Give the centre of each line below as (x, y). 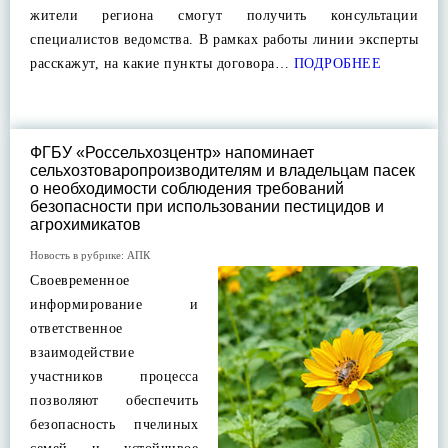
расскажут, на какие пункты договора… (159, 63)
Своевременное (80, 280)
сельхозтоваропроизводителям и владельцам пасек (222, 170)
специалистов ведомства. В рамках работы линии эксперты (224, 39)
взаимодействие (82, 352)
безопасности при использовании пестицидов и (207, 206)
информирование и (114, 304)
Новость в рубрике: (78, 255)
